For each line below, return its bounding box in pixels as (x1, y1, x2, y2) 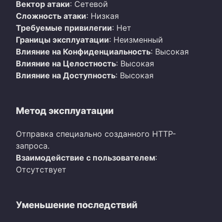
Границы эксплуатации (16, 35, 109, 45)
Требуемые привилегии (16, 23, 112, 33)
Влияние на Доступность (16, 70, 115, 81)
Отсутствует (16, 165, 66, 175)
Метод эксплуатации (16, 105, 113, 116)
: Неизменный (109, 35, 163, 45)
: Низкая (86, 11, 119, 21)
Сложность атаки (16, 11, 86, 21)
